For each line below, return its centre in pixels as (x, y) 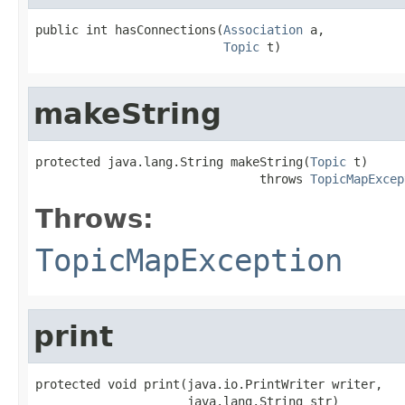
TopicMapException (189, 260)
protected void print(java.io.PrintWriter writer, (209, 384)
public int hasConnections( (129, 29)
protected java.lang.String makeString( (173, 161)
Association (263, 29)
